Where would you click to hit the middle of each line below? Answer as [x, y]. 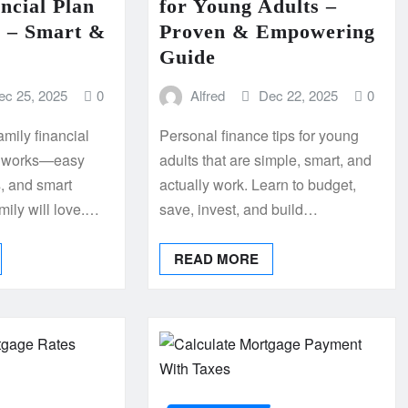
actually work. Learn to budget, [257, 185]
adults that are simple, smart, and [265, 160]
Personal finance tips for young [259, 136]
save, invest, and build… [238, 209]
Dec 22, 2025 [298, 95]
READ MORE [216, 259]
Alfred [208, 95]
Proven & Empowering [267, 31]
